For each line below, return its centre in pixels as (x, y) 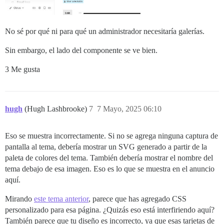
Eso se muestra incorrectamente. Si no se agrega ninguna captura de (111, 136)
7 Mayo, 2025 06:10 (129, 109)
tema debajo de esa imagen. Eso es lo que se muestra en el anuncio (110, 169)
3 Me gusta (22, 69)
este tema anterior (61, 199)
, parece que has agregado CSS (137, 199)
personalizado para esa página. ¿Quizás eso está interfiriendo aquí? (110, 210)
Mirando (19, 199)
